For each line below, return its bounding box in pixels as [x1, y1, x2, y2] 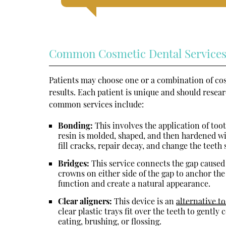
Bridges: [58, 157, 90, 168]
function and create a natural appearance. [58, 178, 211, 189]
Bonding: [58, 120, 93, 131]
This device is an [112, 195, 177, 206]
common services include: [49, 98, 144, 109]
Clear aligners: [58, 195, 112, 206]
